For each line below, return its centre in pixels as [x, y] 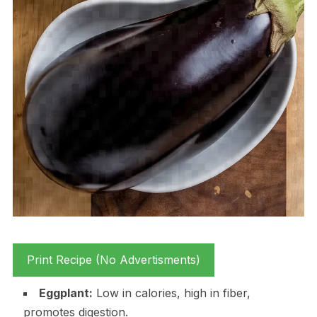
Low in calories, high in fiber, [171, 293]
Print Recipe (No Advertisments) [113, 259]
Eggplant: [65, 293]
